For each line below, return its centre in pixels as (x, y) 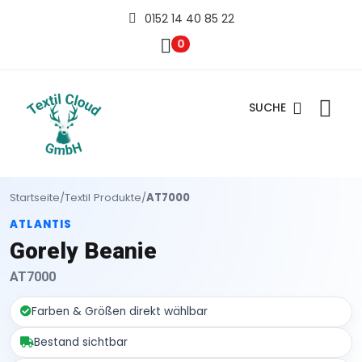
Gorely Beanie (83, 250)
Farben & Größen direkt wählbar (120, 311)
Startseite (35, 197)
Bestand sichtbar (81, 342)
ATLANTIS (41, 224)
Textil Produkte (103, 197)
